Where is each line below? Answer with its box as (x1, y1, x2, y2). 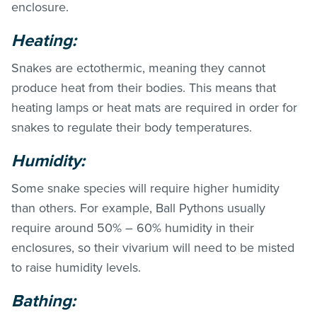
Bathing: (11, 290, 80, 311)
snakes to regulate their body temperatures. (11, 119, 255, 135)
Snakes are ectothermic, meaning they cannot (11, 59, 265, 76)
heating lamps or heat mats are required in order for (11, 99, 297, 115)
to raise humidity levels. (11, 259, 144, 275)
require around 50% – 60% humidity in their (11, 219, 254, 236)
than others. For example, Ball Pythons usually (11, 200, 265, 216)
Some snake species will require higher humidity (11, 180, 279, 196)
